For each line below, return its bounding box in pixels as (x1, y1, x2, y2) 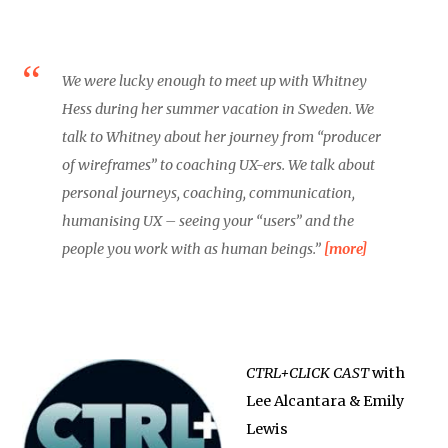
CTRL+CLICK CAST (246, 364, 370, 382)
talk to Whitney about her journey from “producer (62, 128, 382, 146)
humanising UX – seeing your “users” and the (62, 212, 355, 230)
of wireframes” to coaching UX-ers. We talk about (62, 156, 376, 174)
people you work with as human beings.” (62, 240, 325, 258)
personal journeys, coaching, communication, (62, 184, 356, 202)
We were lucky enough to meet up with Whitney (62, 72, 368, 90)
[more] (324, 240, 368, 258)
